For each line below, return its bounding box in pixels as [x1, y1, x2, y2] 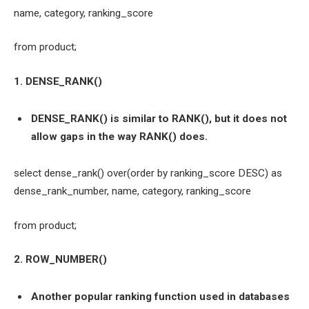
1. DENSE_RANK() [14, 74, 102, 88]
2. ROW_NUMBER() [14, 253, 107, 266]
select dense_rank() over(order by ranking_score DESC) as [14, 167, 282, 180]
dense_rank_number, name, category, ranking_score [14, 185, 251, 198]
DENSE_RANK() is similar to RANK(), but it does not [31, 112, 287, 125]
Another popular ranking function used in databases [31, 290, 290, 303]
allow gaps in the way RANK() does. [31, 130, 208, 143]
